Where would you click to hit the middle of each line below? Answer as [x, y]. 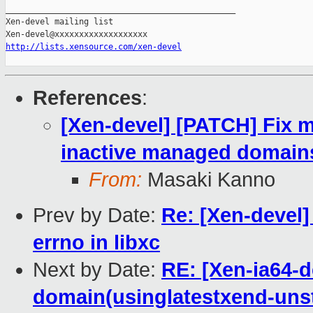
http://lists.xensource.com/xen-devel [94, 47]
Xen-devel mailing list [59, 22]
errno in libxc [96, 243]
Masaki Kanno [209, 180]
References [87, 98]
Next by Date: [97, 270]
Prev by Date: [97, 216]
